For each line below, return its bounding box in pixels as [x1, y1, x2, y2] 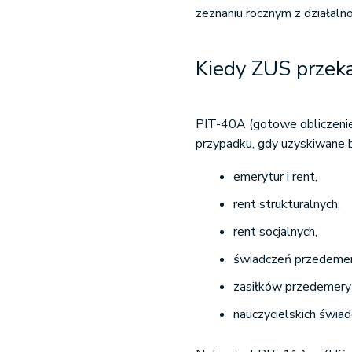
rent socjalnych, [233, 223, 318, 240]
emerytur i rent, [233, 168, 318, 185]
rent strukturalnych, [233, 196, 341, 213]
